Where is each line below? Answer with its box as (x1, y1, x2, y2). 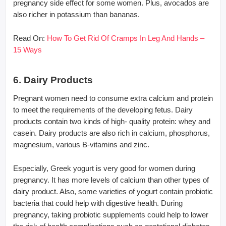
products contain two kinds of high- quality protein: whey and (13, 117, 210, 126)
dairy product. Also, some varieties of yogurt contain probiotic (13, 187, 213, 196)
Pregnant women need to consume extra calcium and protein (13, 93, 213, 102)
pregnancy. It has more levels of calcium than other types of (13, 175, 209, 184)
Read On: (13, 33, 47, 42)
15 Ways (13, 45, 42, 54)
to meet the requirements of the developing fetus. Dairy (13, 105, 193, 114)
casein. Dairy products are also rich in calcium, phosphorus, (13, 128, 210, 137)
